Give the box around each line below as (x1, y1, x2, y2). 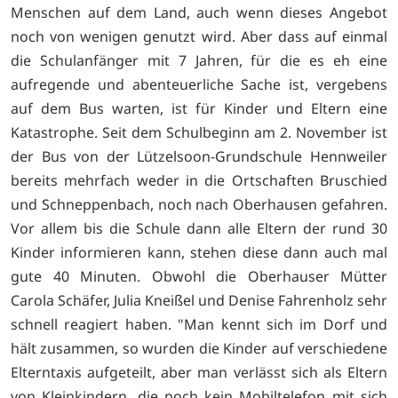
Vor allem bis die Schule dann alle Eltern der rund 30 (11, 219, 387, 239)
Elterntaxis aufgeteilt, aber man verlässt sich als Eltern (11, 362, 387, 383)
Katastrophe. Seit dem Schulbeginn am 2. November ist (11, 123, 387, 143)
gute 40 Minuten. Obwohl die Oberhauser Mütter (11, 267, 387, 287)
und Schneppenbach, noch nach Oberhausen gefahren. (11, 195, 387, 215)
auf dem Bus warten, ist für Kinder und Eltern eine (11, 99, 387, 119)
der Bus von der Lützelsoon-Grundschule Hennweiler (11, 147, 387, 167)
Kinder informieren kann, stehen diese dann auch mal (11, 243, 387, 263)
